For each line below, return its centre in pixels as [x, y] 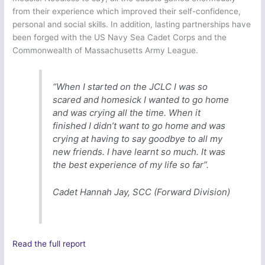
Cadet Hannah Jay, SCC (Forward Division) [142, 192]
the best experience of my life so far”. [131, 165]
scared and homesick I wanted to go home [141, 100]
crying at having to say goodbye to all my [138, 139]
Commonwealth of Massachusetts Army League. [106, 50]
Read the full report [49, 244]
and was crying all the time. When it [127, 113]
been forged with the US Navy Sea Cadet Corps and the [120, 37]
